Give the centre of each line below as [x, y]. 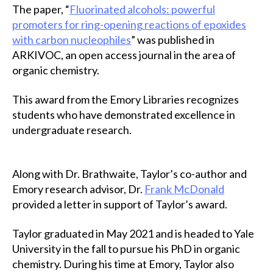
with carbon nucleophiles [72, 40]
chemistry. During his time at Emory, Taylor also [123, 264]
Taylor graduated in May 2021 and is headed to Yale [133, 233]
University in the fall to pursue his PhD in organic [126, 248]
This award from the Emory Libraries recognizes [126, 99]
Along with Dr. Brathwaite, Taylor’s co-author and [129, 174]
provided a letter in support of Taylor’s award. [120, 204]
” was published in [173, 40]
